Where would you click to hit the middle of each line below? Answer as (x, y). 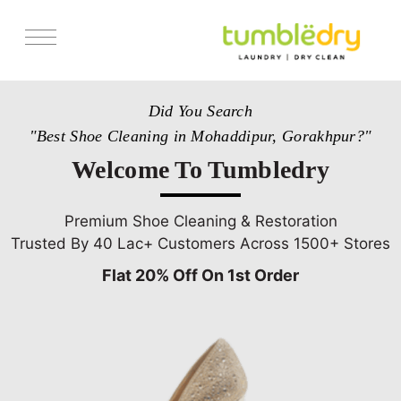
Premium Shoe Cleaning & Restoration (200, 221)
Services (36, 80)
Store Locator (48, 114)
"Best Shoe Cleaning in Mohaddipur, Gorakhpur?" (200, 136)
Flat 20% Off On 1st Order (200, 275)
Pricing (31, 148)
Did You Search (200, 111)
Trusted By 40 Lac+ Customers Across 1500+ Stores (200, 243)
